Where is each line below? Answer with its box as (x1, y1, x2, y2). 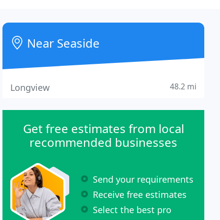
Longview (10, 82, 50, 93)
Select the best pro (93, 203, 172, 216)
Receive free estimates (93, 188, 187, 200)
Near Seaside (24, 35, 100, 51)
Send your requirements (93, 173, 194, 185)
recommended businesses (29, 134, 178, 150)
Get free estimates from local (23, 120, 184, 137)
